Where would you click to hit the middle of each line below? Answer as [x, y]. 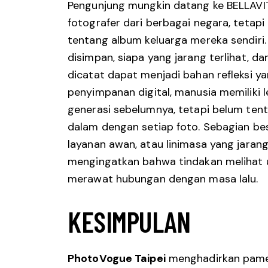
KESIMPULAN [129, 221]
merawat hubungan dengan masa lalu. [163, 179]
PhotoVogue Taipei [117, 259]
